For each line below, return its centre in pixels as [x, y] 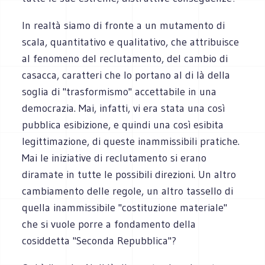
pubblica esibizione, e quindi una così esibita [123, 125]
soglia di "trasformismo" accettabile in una [119, 91]
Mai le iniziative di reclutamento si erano [114, 158]
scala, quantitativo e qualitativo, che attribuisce [131, 42]
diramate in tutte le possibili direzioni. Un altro [129, 174]
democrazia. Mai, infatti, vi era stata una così [124, 108]
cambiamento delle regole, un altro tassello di [128, 191]
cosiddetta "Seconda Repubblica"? [99, 240]
